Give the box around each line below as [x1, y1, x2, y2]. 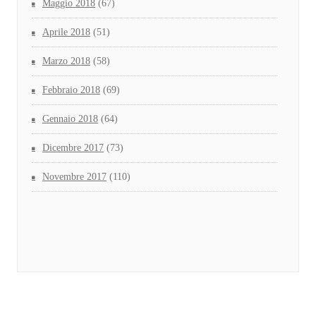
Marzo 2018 [42, 56, 90, 67]
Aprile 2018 [42, 27, 90, 38]
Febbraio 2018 [42, 85, 100, 96]
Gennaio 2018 [42, 114, 98, 125]
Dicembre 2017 [42, 142, 104, 154]
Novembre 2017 [42, 171, 107, 183]
